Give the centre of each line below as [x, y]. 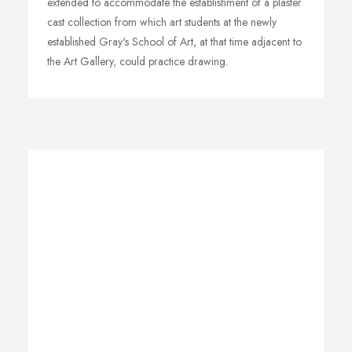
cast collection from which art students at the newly [162, 22]
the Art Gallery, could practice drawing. [137, 61]
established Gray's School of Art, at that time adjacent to [174, 42]
